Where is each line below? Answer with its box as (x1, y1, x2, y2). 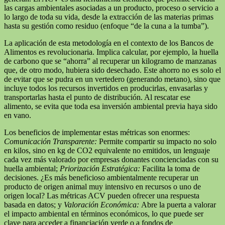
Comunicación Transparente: (4, 137, 97, 146)
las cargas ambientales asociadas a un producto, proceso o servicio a (4, 3, 218, 12)
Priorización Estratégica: (60, 164, 140, 173)
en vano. (4, 110, 31, 120)
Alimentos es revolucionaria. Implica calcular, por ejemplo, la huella (4, 47, 218, 56)
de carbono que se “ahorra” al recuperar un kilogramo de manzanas (4, 56, 216, 65)
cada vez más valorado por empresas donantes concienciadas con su (4, 155, 218, 164)
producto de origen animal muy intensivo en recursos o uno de (4, 182, 201, 191)
